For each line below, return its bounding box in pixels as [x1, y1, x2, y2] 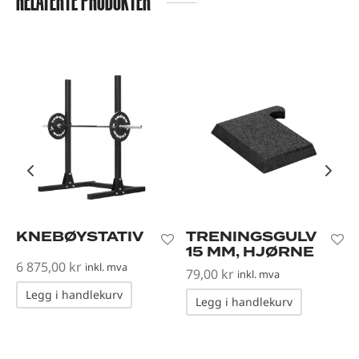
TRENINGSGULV [186, 226, 316, 247]
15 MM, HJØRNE [186, 241, 314, 262]
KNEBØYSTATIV [16, 226, 143, 247]
